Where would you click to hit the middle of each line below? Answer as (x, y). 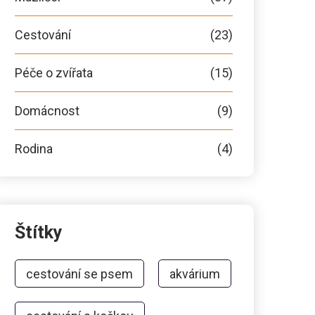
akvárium (195, 274)
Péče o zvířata (54, 73)
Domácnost (47, 111)
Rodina (34, 149)
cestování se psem (79, 274)
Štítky (39, 232)
